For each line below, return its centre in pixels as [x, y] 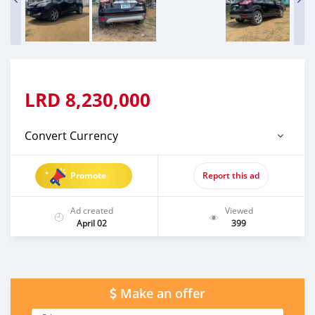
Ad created [91, 210]
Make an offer [163, 293]
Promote [89, 175]
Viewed [239, 210]
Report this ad [231, 175]
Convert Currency [71, 135]
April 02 [91, 223]
